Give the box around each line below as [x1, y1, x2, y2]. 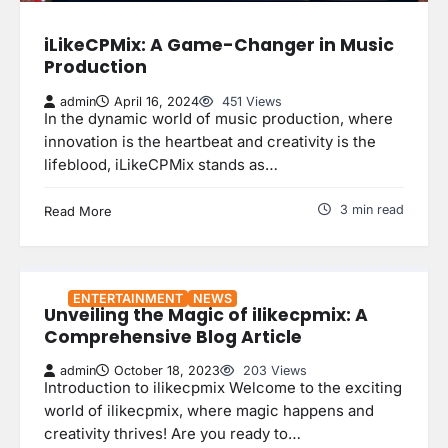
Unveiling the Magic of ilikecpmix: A [44, 303, 368, 328]
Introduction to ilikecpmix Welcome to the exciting [44, 379, 402, 398]
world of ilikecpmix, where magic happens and [44, 402, 374, 421]
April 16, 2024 [114, 93, 199, 109]
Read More [44, 202, 112, 219]
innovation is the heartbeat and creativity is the [44, 132, 376, 151]
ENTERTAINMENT [73, 290, 183, 306]
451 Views [218, 93, 282, 109]
